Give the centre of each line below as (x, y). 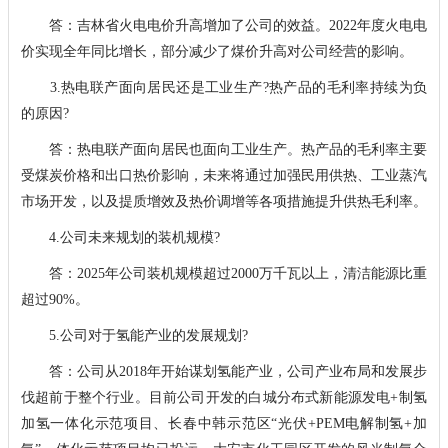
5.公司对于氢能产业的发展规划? (134, 335)
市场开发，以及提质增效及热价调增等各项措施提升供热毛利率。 (223, 201)
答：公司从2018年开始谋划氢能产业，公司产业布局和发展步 (223, 371)
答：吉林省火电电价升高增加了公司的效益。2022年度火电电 (223, 25)
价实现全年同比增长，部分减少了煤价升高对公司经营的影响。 (216, 51)
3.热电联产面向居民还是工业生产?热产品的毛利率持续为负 (223, 87)
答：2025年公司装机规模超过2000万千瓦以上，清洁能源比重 (223, 273)
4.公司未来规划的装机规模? (120, 237)
